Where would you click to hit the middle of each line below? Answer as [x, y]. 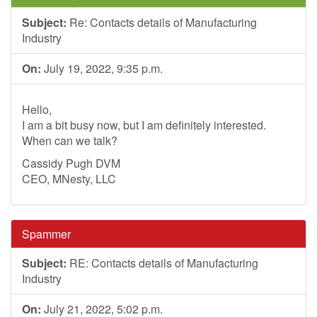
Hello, [37, 109]
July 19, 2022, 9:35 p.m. [102, 68]
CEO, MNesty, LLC [69, 179]
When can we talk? [70, 140]
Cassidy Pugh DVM [71, 163]
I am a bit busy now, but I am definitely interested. [144, 125]
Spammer [46, 234]
